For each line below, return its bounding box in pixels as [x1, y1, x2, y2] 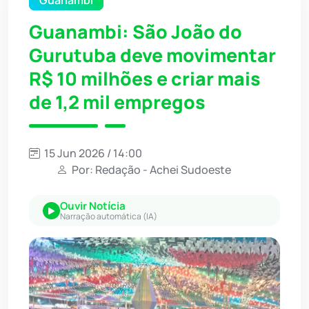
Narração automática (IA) [60, 210, 157, 223]
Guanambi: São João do [29, 19, 242, 45]
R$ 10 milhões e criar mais [29, 66, 261, 92]
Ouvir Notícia [60, 199, 126, 214]
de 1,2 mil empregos [29, 90, 206, 115]
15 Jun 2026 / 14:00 [42, 146, 142, 161]
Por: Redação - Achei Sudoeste [70, 162, 231, 178]
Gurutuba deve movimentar [29, 43, 276, 68]
